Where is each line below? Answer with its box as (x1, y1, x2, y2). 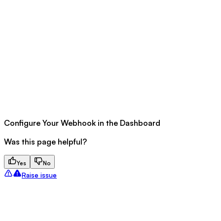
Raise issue (22, 171, 57, 180)
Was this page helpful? (4, 137, 87, 147)
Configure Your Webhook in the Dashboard (4, 118, 160, 128)
